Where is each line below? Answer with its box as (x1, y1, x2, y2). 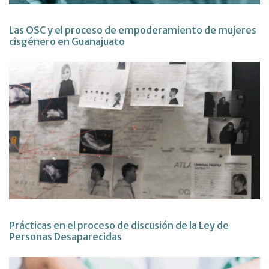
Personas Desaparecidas (9, 230, 122, 243)
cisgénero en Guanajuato (9, 35, 125, 47)
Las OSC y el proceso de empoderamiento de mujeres (9, 23, 256, 36)
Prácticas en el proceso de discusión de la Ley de (9, 219, 229, 231)
